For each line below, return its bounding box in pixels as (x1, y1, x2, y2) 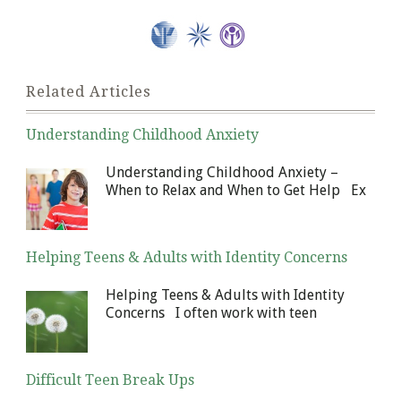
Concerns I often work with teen (106, 304, 317, 322)
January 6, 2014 (26, 149, 83, 159)
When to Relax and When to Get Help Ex (106, 182, 366, 200)
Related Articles (26, 83, 151, 101)
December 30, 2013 (26, 272, 94, 282)
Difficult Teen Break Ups (26, 371, 194, 389)
